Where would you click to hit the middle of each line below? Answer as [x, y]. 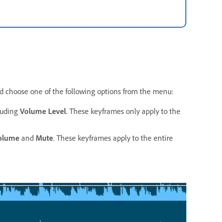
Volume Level [43, 111]
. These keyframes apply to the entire [113, 138]
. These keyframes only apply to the [123, 111]
